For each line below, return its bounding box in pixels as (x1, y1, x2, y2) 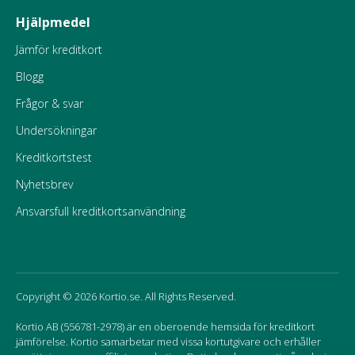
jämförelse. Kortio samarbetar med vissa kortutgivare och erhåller (16, 334, 321, 349)
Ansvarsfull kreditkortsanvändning (16, 203, 185, 219)
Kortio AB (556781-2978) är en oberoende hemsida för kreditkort (16, 319, 315, 334)
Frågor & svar (16, 95, 83, 111)
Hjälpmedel (16, 13, 90, 31)
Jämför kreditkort (16, 41, 102, 57)
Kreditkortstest (16, 149, 92, 165)
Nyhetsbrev (16, 176, 73, 192)
